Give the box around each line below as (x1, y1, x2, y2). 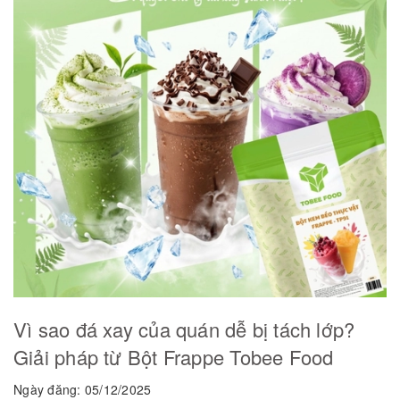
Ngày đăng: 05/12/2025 (13, 379, 152, 398)
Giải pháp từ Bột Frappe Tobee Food (13, 342, 334, 371)
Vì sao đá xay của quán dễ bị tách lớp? (13, 314, 355, 343)
